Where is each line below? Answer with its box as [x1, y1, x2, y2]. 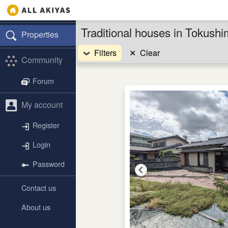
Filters [94, 47, 117, 59]
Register [33, 120, 60, 131]
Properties [21, 28, 59, 40]
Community [21, 53, 63, 66]
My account [21, 98, 63, 110]
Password [33, 158, 65, 169]
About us [21, 202, 50, 213]
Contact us [21, 182, 56, 193]
